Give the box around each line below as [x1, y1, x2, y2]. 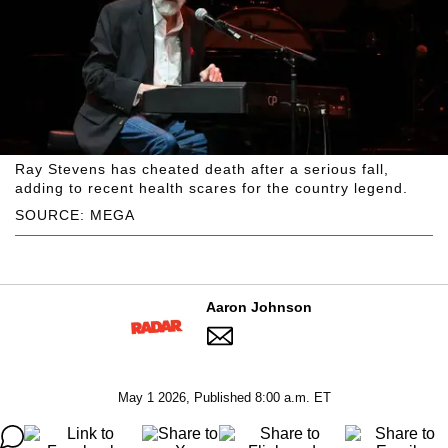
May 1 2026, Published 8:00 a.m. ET [117, 389, 331, 405]
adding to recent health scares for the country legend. [15, 179, 408, 196]
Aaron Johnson [205, 298, 312, 315]
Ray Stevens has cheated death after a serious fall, [15, 160, 389, 177]
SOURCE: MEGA [15, 206, 135, 223]
